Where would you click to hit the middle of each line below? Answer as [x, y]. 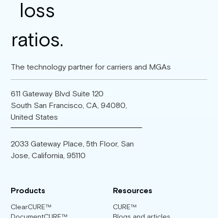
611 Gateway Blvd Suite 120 [57, 93]
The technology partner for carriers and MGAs [91, 66]
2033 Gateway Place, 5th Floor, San [73, 143]
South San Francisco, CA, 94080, [69, 105]
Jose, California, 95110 [48, 155]
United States [35, 117]
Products [28, 190]
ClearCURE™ [31, 207]
